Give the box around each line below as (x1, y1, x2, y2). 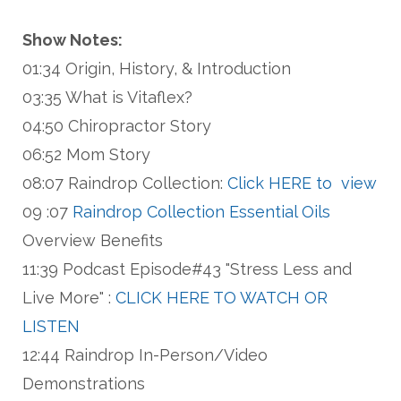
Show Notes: (22, 30, 123, 50)
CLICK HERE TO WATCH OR (115, 288, 328, 308)
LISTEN (22, 317, 80, 337)
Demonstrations (22, 374, 145, 394)
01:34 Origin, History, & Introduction (22, 59, 291, 79)
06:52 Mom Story (22, 145, 150, 165)
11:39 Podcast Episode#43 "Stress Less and (22, 260, 352, 279)
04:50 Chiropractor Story (22, 116, 211, 136)
